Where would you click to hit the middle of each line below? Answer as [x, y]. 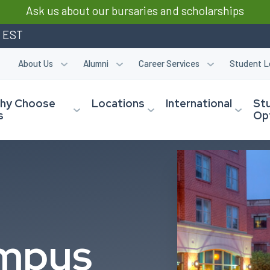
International [199, 103]
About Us [36, 63]
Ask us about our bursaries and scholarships [135, 11]
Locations [118, 103]
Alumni [96, 63]
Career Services [169, 63]
